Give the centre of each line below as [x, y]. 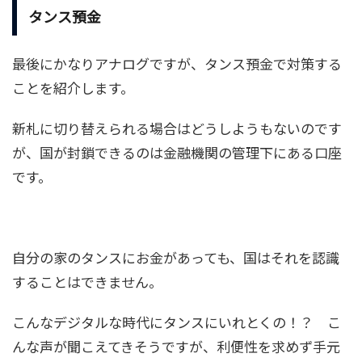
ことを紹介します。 [73, 87]
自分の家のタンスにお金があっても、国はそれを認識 [176, 257]
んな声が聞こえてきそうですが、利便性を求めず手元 [176, 346]
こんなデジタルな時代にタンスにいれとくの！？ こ [177, 322]
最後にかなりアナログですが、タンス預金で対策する [177, 63]
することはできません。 [87, 281]
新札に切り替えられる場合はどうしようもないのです [177, 128]
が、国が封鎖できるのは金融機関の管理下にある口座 [177, 152]
